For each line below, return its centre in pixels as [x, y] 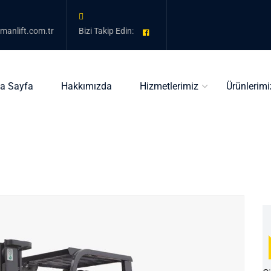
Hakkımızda [87, 86]
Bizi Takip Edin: [107, 31]
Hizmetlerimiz [169, 86]
